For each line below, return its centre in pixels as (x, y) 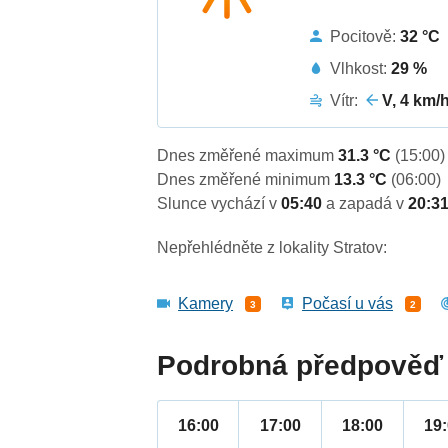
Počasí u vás (348, 304)
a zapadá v (367, 204)
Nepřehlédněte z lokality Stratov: (272, 248)
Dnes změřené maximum (248, 156)
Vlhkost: (361, 68)
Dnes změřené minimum (246, 180)
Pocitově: (365, 36)
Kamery (206, 304)
